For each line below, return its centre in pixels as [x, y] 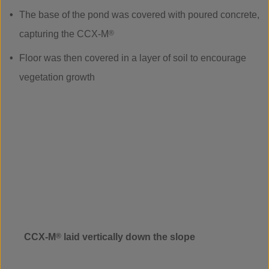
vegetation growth [57, 77]
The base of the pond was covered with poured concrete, [139, 15]
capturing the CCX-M [64, 34]
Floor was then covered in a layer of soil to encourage [133, 58]
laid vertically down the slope [128, 237]
